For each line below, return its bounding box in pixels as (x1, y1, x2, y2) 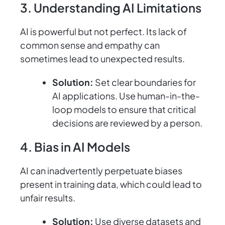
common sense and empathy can (20, 39, 160, 51)
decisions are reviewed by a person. (52, 117, 202, 129)
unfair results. (20, 192, 75, 204)
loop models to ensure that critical (52, 103, 196, 116)
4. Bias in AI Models (20, 139, 130, 155)
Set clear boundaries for (93, 76, 196, 88)
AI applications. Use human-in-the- (52, 90, 200, 102)
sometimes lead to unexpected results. (20, 53, 185, 65)
